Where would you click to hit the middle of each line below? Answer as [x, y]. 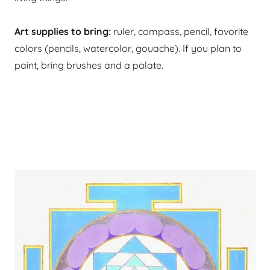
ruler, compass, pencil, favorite [180, 31]
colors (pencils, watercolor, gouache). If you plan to [128, 48]
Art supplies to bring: [63, 31]
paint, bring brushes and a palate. [89, 65]
